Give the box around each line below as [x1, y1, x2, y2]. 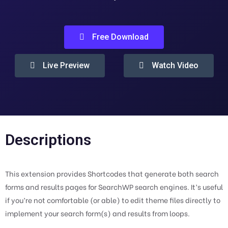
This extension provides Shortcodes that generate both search [5, 168, 219, 179]
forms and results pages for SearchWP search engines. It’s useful [5, 181, 223, 192]
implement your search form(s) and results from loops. [5, 208, 190, 219]
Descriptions [5, 131, 91, 149]
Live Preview [42, 61, 90, 71]
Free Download [92, 32, 149, 42]
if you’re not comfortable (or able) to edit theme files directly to [5, 194, 220, 206]
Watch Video [151, 61, 198, 71]
